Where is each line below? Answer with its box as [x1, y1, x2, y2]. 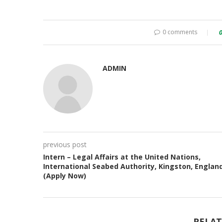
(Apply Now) [43, 171, 86, 181]
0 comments [162, 28, 197, 37]
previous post [43, 140, 87, 150]
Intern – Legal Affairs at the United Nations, [43, 152, 201, 162]
